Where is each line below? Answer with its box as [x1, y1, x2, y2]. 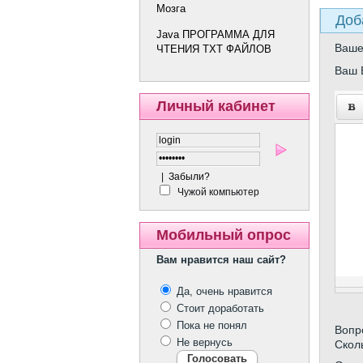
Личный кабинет [156, 98, 275, 115]
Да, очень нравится [173, 285, 272, 298]
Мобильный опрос [156, 227, 291, 244]
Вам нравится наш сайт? [156, 254, 286, 267]
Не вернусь [173, 336, 233, 349]
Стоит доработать [173, 302, 264, 315]
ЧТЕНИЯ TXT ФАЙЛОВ [156, 43, 271, 56]
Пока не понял [173, 319, 247, 332]
